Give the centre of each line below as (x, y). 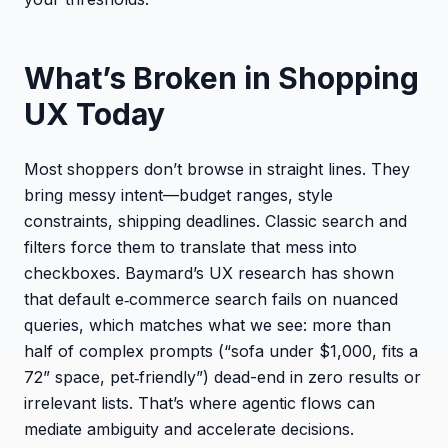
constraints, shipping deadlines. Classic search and (215, 220)
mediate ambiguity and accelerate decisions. (189, 428)
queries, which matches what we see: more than (207, 324)
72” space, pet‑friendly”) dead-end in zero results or (222, 376)
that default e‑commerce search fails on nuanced (211, 298)
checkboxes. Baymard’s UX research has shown (209, 272)
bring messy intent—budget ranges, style (178, 194)
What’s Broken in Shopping (221, 77)
